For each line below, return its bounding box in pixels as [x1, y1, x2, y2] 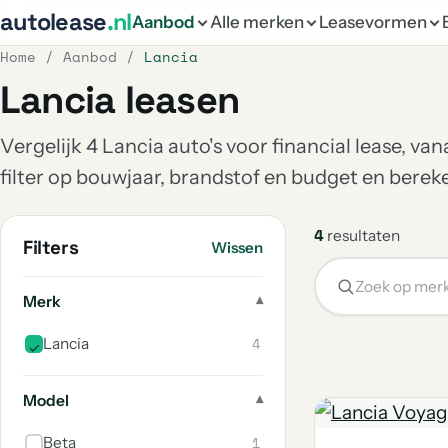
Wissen [211, 238, 263, 257]
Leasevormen [318, 12, 427, 32]
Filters [23, 235, 79, 260]
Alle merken [209, 12, 304, 32]
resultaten [324, 226, 400, 245]
